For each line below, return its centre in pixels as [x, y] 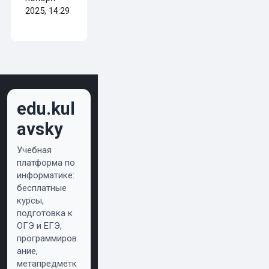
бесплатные [42, 188]
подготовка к [45, 213]
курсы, [30, 200]
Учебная [34, 150]
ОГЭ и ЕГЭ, [39, 225]
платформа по [46, 162]
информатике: [46, 175]
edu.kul [46, 108]
